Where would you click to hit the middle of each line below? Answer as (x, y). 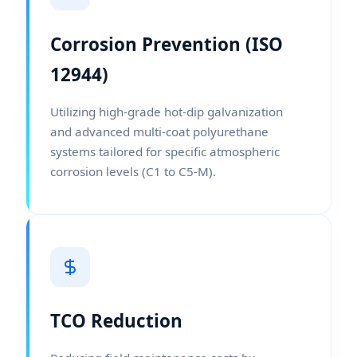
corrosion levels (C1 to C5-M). (133, 171)
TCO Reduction (116, 320)
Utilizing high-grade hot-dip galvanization (167, 111)
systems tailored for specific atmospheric (165, 151)
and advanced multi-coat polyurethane (159, 131)
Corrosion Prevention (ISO (167, 44)
